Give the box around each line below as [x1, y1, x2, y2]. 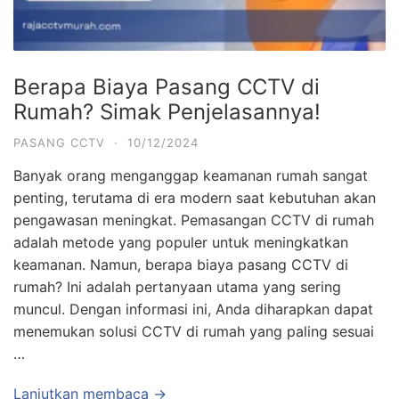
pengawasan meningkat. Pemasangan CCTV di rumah [13, 210, 374, 229]
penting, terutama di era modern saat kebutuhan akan [13, 188, 376, 207]
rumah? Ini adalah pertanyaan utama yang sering [13, 277, 341, 296]
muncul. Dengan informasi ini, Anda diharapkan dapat [13, 299, 373, 318]
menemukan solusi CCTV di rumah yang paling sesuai [13, 322, 374, 340]
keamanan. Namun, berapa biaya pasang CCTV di [13, 255, 348, 273]
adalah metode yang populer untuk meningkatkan [13, 232, 348, 251]
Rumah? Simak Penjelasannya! [13, 98, 321, 125]
